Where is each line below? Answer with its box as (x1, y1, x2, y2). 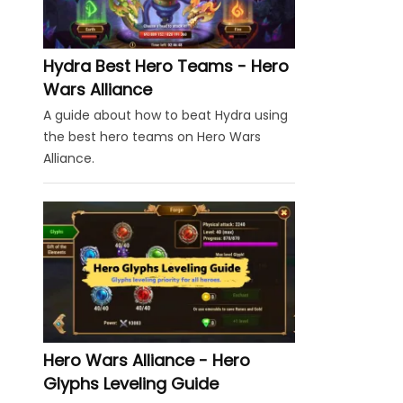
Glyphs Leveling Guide (43, 372, 219, 395)
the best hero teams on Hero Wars (43, 127, 261, 146)
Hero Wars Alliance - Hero (43, 348, 250, 372)
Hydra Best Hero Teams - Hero (43, 54, 289, 77)
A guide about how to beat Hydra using (43, 105, 288, 124)
